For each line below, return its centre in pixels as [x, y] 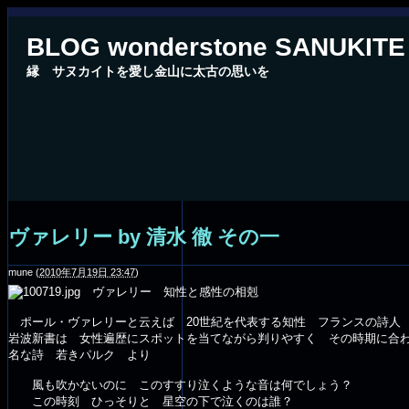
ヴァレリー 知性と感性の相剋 [169, 291]
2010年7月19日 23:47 [87, 272]
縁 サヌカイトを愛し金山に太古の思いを [148, 71]
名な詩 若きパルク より [79, 354]
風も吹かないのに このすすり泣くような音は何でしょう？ [180, 384]
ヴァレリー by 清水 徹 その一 [144, 236]
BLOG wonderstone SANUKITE [216, 47]
